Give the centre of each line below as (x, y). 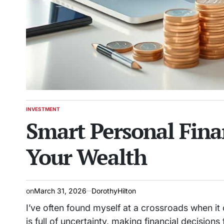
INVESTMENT (43, 109)
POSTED (36, 112)
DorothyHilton (114, 191)
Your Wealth (86, 157)
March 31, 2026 (60, 191)
